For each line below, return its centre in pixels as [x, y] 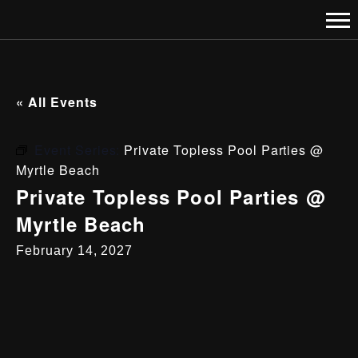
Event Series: [79, 150]
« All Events [57, 102]
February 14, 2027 [75, 251]
